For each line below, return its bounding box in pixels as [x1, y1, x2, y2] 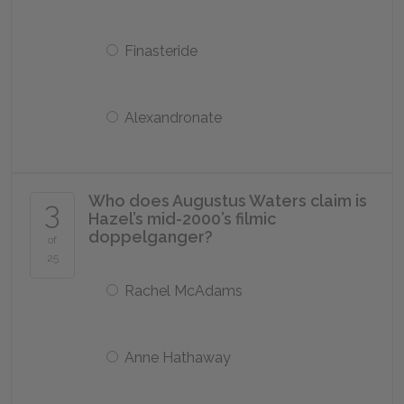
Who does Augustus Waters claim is [88, 191, 367, 210]
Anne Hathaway [124, 349, 231, 366]
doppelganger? [88, 227, 213, 246]
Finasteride [124, 42, 197, 60]
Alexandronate [124, 109, 222, 126]
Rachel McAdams [124, 282, 243, 299]
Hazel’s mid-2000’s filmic [88, 209, 276, 228]
